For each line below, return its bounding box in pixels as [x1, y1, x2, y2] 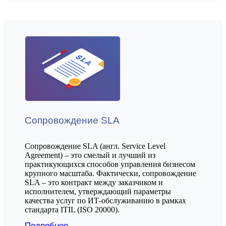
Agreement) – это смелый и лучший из [25, 150, 155, 159]
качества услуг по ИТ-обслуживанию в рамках [25, 196, 186, 205]
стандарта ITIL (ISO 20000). [25, 205, 120, 214]
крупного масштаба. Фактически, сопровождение [25, 168, 196, 178]
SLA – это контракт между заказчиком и [25, 178, 163, 187]
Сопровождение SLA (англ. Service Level [25, 141, 165, 150]
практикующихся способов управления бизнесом [25, 159, 195, 168]
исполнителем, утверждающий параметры [25, 187, 171, 196]
